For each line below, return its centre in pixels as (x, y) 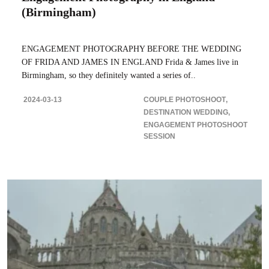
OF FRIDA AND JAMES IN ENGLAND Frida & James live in (130, 62)
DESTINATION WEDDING (186, 112)
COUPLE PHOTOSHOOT (185, 99)
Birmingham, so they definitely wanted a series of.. (109, 75)
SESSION (159, 136)
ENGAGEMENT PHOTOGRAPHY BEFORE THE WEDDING (131, 49)
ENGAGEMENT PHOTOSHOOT (195, 125)
